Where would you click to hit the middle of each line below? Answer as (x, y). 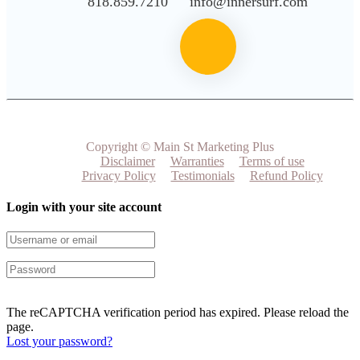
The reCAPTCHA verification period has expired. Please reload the (178, 313)
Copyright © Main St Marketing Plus (180, 146)
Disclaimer (127, 161)
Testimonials (202, 175)
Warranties (197, 161)
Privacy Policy (119, 175)
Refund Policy (286, 175)
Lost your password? (59, 342)
